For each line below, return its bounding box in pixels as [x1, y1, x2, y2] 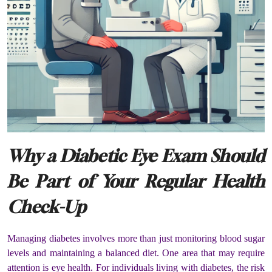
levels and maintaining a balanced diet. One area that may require [7, 248, 265, 259]
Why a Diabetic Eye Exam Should [7, 146, 265, 166]
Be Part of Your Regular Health [7, 171, 265, 192]
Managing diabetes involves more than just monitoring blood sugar [7, 233, 265, 244]
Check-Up [7, 197, 86, 217]
